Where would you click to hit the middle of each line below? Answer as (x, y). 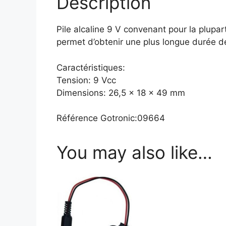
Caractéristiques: (91, 67)
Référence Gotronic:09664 (111, 118)
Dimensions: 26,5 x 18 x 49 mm (121, 93)
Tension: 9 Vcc (86, 80)
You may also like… (134, 153)
